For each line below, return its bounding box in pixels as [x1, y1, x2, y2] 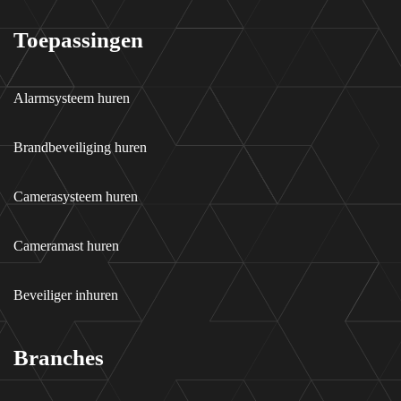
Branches [13, 346, 104, 370]
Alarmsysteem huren [13, 90, 130, 106]
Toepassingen [13, 28, 143, 52]
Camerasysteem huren [13, 189, 138, 204]
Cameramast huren [13, 238, 119, 253]
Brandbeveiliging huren [13, 140, 147, 155]
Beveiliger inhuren [13, 287, 118, 303]
